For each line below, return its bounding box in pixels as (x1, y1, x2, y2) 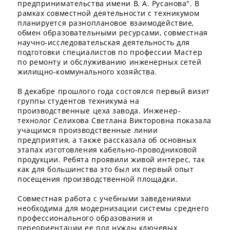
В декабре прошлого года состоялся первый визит (17, 86, 210, 97)
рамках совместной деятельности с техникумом (17, 8, 200, 18)
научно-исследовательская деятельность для (17, 37, 190, 48)
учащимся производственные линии (17, 125, 158, 136)
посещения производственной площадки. (17, 174, 178, 184)
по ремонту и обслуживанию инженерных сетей (17, 57, 202, 67)
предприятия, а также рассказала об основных (17, 135, 197, 145)
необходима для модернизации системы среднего (17, 203, 209, 214)
